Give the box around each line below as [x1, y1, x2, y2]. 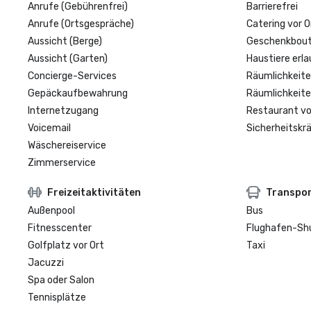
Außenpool [28, 205, 75, 217]
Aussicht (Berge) [28, 35, 102, 47]
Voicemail [28, 122, 71, 134]
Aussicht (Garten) [28, 53, 108, 65]
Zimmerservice [28, 157, 96, 169]
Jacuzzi [28, 257, 64, 269]
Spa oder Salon [28, 274, 94, 286]
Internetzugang [28, 105, 99, 117]
